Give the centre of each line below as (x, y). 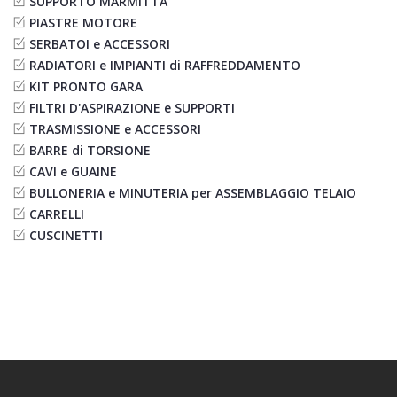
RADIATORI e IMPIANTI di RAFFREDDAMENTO (165, 66)
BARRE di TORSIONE (90, 151)
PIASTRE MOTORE (83, 23)
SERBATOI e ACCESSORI (100, 44)
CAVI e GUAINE (73, 172)
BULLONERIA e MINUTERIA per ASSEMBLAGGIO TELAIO (193, 193)
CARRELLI (57, 214)
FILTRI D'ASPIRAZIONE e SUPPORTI (132, 108)
